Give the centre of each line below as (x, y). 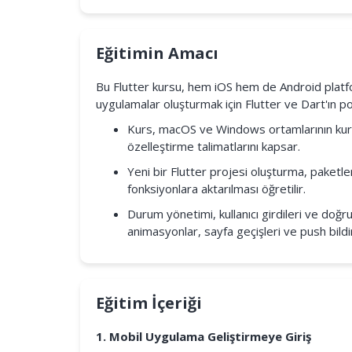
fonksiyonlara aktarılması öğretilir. (216, 189)
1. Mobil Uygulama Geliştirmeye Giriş (203, 336)
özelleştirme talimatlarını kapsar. (214, 146)
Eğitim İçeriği (149, 303)
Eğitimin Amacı (157, 53)
